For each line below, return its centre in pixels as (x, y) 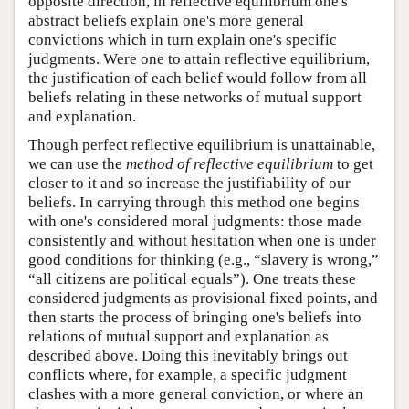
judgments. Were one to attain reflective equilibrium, (199, 59)
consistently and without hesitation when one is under (202, 241)
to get (353, 164)
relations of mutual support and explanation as (178, 337)
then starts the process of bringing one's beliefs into (195, 318)
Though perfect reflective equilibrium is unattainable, (202, 145)
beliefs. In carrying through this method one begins (194, 203)
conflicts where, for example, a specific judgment (188, 375)
